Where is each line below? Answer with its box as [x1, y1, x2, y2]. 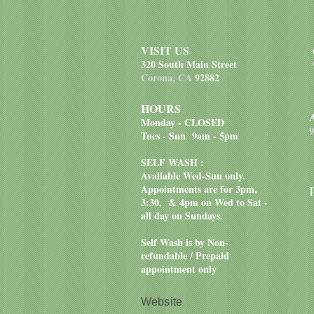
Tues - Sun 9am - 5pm [141, 128, 242, 143]
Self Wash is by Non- [141, 235, 228, 250]
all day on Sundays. [141, 208, 229, 223]
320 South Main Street [141, 57, 237, 71]
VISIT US [141, 42, 189, 58]
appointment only [141, 261, 217, 276]
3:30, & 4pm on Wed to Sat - [141, 195, 268, 210]
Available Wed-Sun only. [141, 168, 245, 183]
